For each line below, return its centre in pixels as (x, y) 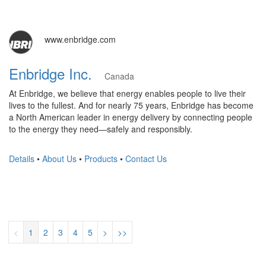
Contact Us (146, 158)
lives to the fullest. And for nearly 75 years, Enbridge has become (131, 105)
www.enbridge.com (80, 39)
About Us (59, 158)
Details (22, 158)
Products (101, 158)
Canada (119, 76)
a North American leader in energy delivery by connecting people (131, 117)
